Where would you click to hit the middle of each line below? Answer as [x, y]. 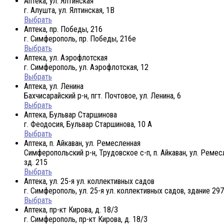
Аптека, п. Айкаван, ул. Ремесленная [82, 143]
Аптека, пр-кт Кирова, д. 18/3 [71, 209]
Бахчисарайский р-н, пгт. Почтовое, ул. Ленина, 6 [102, 95]
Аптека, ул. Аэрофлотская [66, 57]
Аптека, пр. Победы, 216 [63, 29]
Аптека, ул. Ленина [54, 86]
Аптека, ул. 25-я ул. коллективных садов [89, 181]
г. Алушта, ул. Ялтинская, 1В [69, 10]
